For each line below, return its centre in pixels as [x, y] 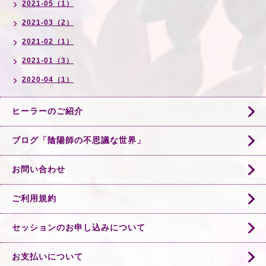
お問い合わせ [39, 169]
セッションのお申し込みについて [79, 227]
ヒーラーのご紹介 [47, 111]
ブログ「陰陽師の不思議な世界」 [79, 140]
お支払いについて [47, 256]
